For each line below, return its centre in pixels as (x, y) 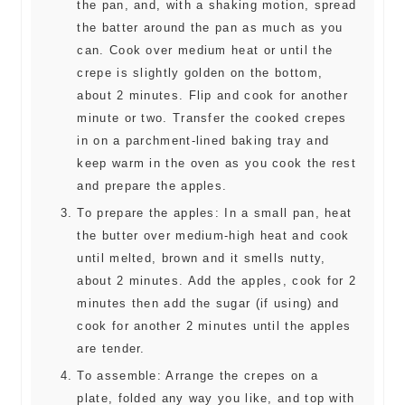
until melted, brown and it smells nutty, (202, 258)
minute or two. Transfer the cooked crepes (212, 118)
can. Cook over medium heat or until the (205, 50)
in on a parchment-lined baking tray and (203, 141)
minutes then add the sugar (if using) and (208, 303)
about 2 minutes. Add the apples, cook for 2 (217, 281)
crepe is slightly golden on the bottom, (200, 73)
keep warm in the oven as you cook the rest (217, 163)
